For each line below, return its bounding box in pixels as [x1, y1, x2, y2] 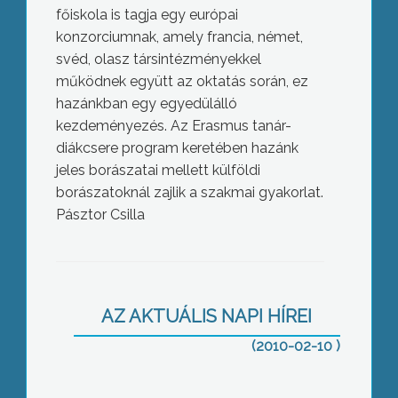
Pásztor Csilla [55, 206, 145, 223]
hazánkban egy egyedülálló [55, 95, 237, 112]
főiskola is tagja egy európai [55, 6, 238, 23]
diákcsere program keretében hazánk [55, 139, 298, 156]
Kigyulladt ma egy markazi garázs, [76, 275, 303, 293]
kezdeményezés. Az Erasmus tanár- [55, 117, 291, 134]
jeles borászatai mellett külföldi [55, 162, 260, 179]
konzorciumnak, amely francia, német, [55, 28, 303, 45]
